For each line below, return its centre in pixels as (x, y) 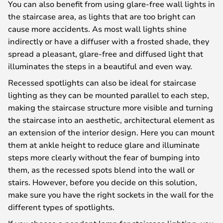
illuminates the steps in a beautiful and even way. (100, 66)
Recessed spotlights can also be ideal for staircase (102, 82)
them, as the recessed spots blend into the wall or (101, 169)
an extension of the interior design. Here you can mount (111, 132)
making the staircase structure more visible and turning (111, 107)
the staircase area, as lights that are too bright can (102, 16)
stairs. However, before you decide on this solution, (103, 182)
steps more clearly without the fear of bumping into (104, 157)
